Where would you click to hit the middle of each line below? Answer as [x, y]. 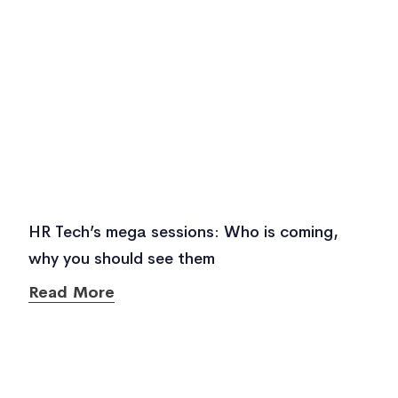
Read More [72, 292]
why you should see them [122, 259]
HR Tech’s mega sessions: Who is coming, [183, 232]
